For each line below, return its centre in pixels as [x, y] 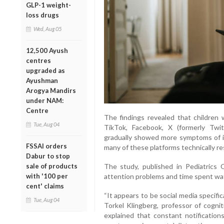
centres [38, 60]
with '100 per [47, 176]
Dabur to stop [48, 156]
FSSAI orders [46, 146]
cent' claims [45, 186]
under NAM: [45, 100]
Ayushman [42, 80]
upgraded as [45, 70]
